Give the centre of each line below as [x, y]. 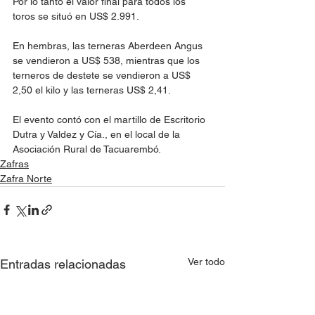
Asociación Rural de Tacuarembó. [87, 149]
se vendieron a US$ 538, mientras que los [108, 60]
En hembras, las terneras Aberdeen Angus [109, 45]
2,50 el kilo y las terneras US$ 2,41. [92, 90]
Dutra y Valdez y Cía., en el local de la [98, 134]
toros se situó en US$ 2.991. [76, 16]
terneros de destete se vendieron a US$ [103, 75]
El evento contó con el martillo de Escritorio [110, 119]
